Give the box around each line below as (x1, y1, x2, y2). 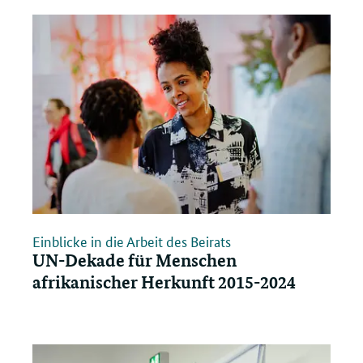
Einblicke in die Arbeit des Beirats (32, 231, 231, 251)
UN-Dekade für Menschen (32, 250, 237, 271)
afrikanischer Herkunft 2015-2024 (32, 271, 296, 293)
